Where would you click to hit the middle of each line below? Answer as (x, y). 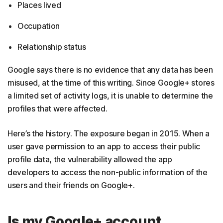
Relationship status (52, 47)
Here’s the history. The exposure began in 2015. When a (109, 133)
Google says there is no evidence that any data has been (110, 70)
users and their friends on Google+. (71, 185)
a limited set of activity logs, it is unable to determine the (110, 96)
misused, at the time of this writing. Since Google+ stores (111, 83)
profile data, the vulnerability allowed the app (90, 159)
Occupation (39, 26)
